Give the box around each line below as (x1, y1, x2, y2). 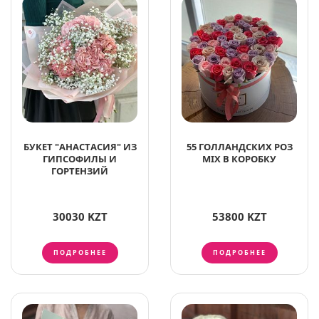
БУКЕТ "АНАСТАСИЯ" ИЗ (23, 140, 137, 154)
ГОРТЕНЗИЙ (51, 164, 108, 178)
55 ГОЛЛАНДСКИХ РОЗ (186, 140, 293, 154)
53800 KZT (211, 209, 267, 224)
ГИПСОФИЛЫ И (43, 152, 117, 166)
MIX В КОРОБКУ (202, 152, 276, 166)
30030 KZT (52, 209, 108, 224)
